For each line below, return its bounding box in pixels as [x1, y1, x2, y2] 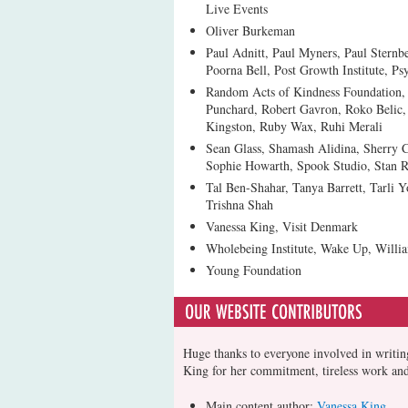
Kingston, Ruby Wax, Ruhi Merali [206, 117, 382, 135]
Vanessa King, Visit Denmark [206, 218, 358, 235]
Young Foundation [206, 261, 301, 279]
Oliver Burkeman [206, 22, 295, 39]
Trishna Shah [206, 196, 273, 213]
